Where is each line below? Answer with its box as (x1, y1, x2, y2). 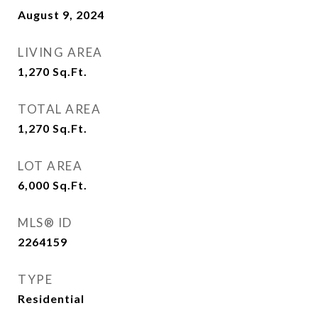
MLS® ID (18, 215, 72, 230)
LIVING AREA (18, 45, 103, 60)
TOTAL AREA (18, 102, 101, 116)
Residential (18, 292, 84, 305)
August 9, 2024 (18, 8, 104, 21)
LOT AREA (18, 158, 82, 173)
